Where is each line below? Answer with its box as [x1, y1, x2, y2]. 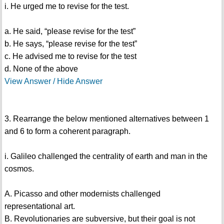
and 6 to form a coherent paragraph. [4, 127, 130, 136]
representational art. [4, 202, 75, 211]
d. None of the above [4, 64, 78, 73]
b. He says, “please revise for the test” [4, 39, 137, 48]
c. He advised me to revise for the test [4, 52, 136, 61]
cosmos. [4, 164, 34, 173]
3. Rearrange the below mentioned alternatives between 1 [4, 114, 209, 123]
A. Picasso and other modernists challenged [4, 189, 160, 198]
